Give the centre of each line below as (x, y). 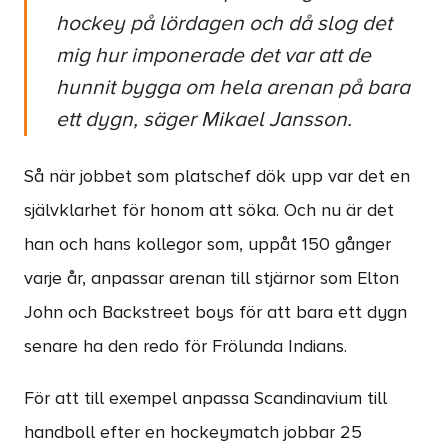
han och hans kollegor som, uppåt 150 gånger (207, 245)
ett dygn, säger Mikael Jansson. (204, 119)
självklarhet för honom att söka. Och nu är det (209, 211)
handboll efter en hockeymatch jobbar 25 (193, 433)
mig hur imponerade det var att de (213, 55)
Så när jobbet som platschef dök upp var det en (217, 177)
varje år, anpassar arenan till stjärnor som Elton (211, 279)
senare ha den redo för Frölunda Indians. (185, 347)
